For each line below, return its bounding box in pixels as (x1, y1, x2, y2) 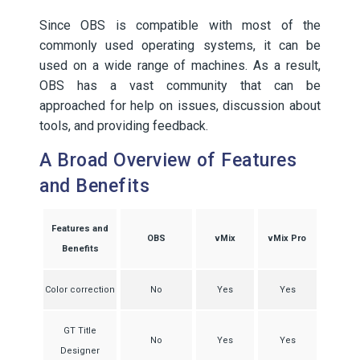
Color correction (45, 284, 115, 295)
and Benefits (39, 175, 149, 197)
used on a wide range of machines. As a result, (39, 58, 321, 73)
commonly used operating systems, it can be (39, 38, 321, 53)
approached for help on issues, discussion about (39, 98, 321, 113)
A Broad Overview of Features (39, 149, 297, 171)
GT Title (63, 325, 96, 336)
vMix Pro (268, 233, 306, 243)
